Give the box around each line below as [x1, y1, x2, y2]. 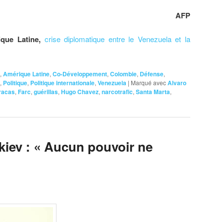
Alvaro [167, 78, 186, 87]
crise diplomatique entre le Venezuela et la [44, 34, 191, 45]
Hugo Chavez [61, 87, 99, 96]
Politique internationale [30, 78, 95, 87]
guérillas [34, 87, 58, 96]
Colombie [110, 69, 137, 78]
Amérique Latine [3, 69, 50, 78]
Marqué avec [131, 78, 166, 87]
